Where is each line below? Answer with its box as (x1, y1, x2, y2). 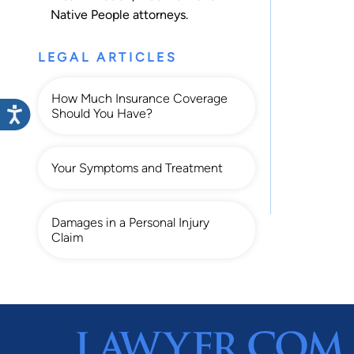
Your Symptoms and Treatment (51, 160, 223, 175)
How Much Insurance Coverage (51, 90, 228, 106)
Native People (51, 6, 130, 22)
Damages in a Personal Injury (51, 214, 209, 230)
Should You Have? (51, 105, 153, 121)
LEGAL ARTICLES (38, 49, 178, 65)
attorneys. (130, 6, 188, 22)
